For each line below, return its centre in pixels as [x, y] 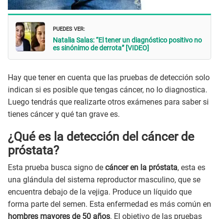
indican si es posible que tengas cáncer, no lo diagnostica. [108, 89]
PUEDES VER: [69, 28]
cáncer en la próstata [141, 167]
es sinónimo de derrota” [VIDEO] [101, 48]
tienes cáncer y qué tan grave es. [64, 114]
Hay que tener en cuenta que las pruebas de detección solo [109, 77]
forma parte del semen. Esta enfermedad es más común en [109, 204]
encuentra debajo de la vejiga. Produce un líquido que [100, 192]
